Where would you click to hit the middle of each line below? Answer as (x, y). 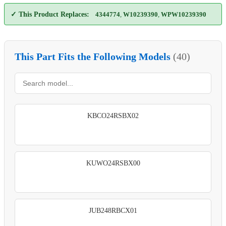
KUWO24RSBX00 (113, 163)
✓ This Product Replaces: (50, 14)
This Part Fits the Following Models (94, 56)
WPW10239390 (184, 14)
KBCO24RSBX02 (113, 116)
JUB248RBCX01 (113, 210)
